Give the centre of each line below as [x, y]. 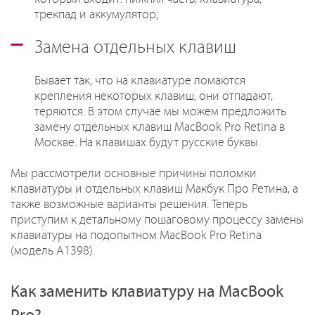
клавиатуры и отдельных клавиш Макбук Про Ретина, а [154, 189]
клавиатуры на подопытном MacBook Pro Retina [136, 235]
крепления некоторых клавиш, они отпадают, [154, 96]
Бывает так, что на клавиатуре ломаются [140, 81]
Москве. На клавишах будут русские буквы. [147, 142]
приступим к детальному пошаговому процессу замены [157, 220]
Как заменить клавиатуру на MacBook [147, 291]
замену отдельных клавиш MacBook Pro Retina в [160, 127]
